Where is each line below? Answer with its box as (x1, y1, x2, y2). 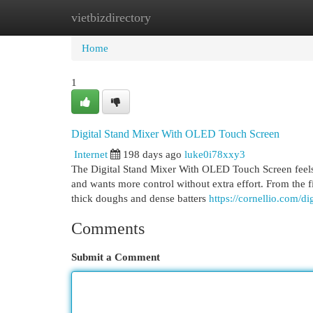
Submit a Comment (71, 251, 160, 263)
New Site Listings (140, 11, 216, 23)
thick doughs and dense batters (71, 192, 209, 204)
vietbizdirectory (71, 10, 151, 24)
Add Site (237, 11, 275, 23)
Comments (71, 219, 145, 238)
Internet (74, 148, 108, 160)
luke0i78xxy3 (184, 148, 245, 160)
